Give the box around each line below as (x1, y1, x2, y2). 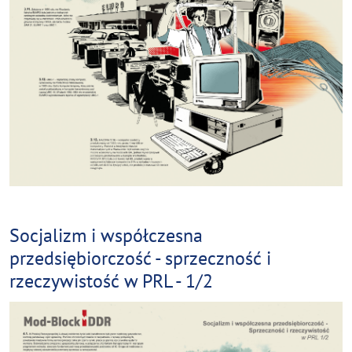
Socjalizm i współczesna (9, 222, 203, 248)
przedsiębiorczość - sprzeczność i (9, 245, 271, 271)
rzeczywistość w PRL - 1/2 (9, 268, 213, 294)
